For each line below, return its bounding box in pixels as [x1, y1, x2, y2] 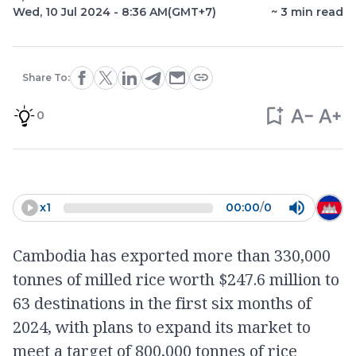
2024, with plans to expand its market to [13, 316, 311, 338]
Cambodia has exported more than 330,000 [13, 245, 331, 266]
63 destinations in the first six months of [13, 292, 311, 314]
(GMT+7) [168, 5, 216, 19]
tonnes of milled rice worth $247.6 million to [13, 269, 339, 290]
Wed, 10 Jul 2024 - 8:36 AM [13, 5, 168, 19]
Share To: [21, 72, 70, 83]
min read [288, 5, 343, 19]
